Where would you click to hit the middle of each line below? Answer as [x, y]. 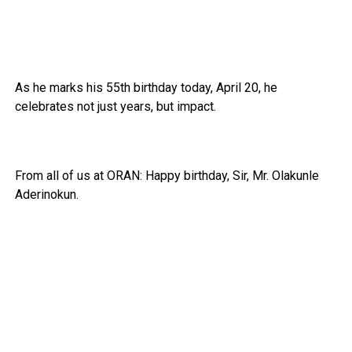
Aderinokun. [46, 194]
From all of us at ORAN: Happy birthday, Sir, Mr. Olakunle [167, 175]
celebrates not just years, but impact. [115, 106]
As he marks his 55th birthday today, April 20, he [146, 87]
